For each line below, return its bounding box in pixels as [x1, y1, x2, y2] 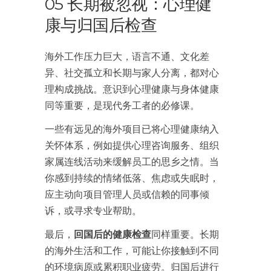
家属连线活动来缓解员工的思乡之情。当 [45, 155, 219, 167]
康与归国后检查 [45, 15, 157, 35]
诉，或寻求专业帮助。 [45, 204, 142, 216]
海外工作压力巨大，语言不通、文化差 [45, 50, 209, 62]
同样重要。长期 [151, 228, 219, 240]
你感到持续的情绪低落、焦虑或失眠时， [45, 172, 219, 183]
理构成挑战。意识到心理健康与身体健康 [45, 83, 219, 94]
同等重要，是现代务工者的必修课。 [45, 99, 200, 111]
